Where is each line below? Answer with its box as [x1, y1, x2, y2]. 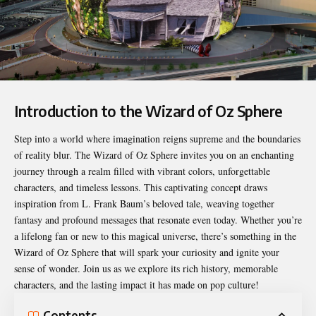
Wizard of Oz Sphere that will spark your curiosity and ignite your [14, 245, 279, 260]
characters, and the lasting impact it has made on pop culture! [14, 278, 259, 292]
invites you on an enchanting [178, 148, 294, 162]
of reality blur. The [14, 148, 93, 162]
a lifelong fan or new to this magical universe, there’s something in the [14, 229, 296, 243]
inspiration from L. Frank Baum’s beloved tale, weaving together [14, 197, 274, 211]
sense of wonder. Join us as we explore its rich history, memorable [14, 262, 278, 276]
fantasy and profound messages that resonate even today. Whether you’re [14, 213, 302, 227]
